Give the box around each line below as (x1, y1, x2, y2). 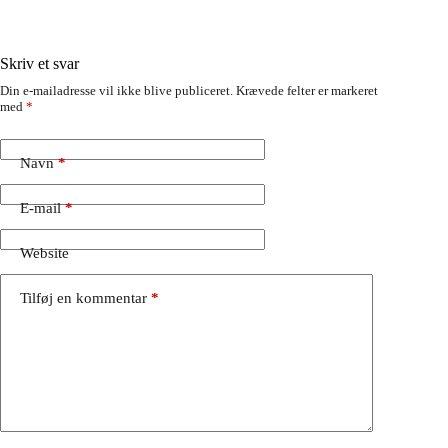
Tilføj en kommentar (20, 290, 147, 307)
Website (20, 245, 69, 262)
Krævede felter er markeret (236, 82, 378, 98)
